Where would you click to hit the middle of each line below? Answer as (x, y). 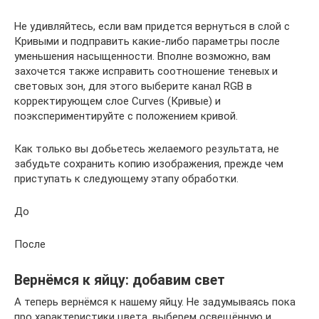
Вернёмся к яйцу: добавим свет (120, 281)
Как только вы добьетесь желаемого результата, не (147, 149)
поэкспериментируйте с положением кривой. (126, 116)
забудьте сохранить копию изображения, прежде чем (149, 164)
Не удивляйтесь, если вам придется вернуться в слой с (152, 26)
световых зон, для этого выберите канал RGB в (133, 86)
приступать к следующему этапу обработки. (126, 179)
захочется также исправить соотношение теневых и (146, 71)
